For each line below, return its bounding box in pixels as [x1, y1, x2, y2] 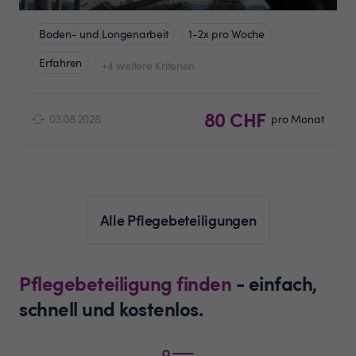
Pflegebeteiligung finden [19, 269, 231, 296]
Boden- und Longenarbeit [39, 25, 168, 41]
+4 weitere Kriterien [102, 57, 195, 73]
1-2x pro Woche [188, 25, 265, 41]
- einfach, [235, 269, 317, 296]
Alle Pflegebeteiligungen [99, 209, 257, 230]
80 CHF [203, 105, 266, 133]
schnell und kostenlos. [19, 294, 203, 322]
